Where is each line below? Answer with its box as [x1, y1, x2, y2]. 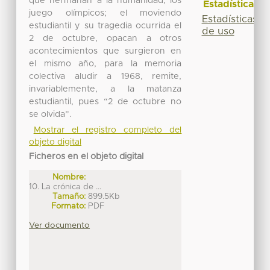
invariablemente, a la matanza [29, 84, 182, 93]
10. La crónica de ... [29, 182, 102, 191]
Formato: [51, 201, 86, 210]
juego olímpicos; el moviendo [29, 8, 182, 17]
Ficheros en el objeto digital [29, 152, 144, 161]
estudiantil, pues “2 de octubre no [29, 97, 182, 106]
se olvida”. [29, 110, 72, 119]
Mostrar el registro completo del [33, 125, 182, 134]
